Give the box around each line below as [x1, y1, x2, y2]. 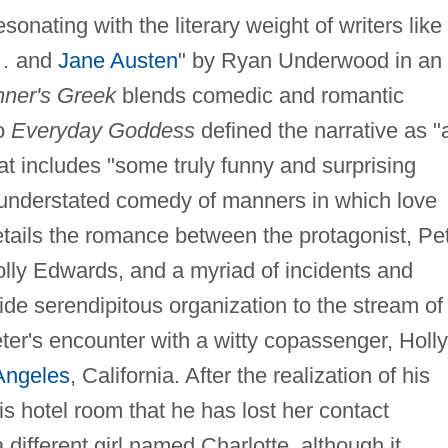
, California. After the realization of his [69, 363, 430, 389]
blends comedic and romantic [115, 83, 404, 109]
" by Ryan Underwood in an [177, 48, 442, 74]
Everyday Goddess [10, 118, 195, 144]
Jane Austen [57, 48, 178, 74]
